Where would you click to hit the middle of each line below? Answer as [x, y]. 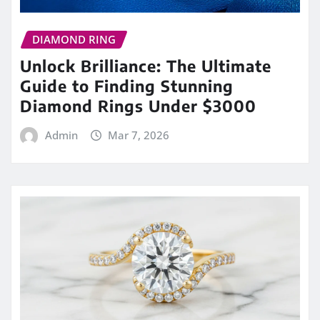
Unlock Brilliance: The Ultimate [146, 66]
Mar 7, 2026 [139, 135]
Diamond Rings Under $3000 [138, 106]
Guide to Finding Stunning [127, 86]
